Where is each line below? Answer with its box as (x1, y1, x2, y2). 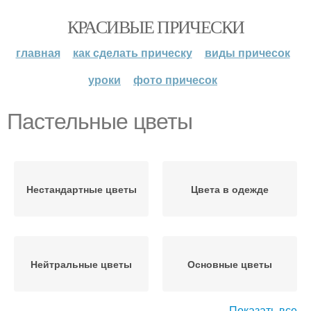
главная (15, 44, 60, 60)
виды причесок (204, 44, 290, 60)
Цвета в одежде (191, 182, 269, 196)
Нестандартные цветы (26, 182, 137, 196)
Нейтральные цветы (31, 257, 132, 271)
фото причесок (133, 72, 217, 87)
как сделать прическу (72, 44, 192, 60)
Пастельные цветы (7, 109, 192, 134)
